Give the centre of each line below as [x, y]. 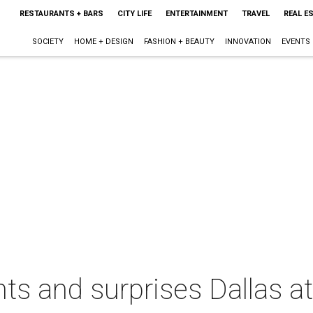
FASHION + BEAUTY [179, 42]
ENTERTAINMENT [196, 14]
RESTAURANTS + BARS [61, 14]
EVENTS [296, 42]
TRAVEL [255, 14]
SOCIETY [48, 42]
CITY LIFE [134, 14]
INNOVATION [248, 42]
